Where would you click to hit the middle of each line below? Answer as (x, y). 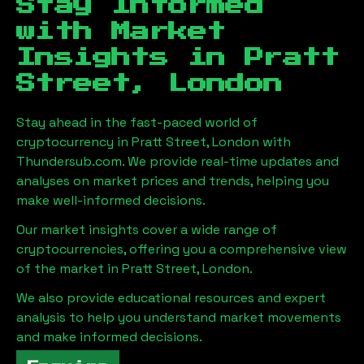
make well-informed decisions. (111, 200)
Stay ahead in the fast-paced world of (137, 122)
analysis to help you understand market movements (179, 317)
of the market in (69, 268)
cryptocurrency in (74, 141)
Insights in (130, 57)
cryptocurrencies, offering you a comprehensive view (182, 249)
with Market (121, 31)
